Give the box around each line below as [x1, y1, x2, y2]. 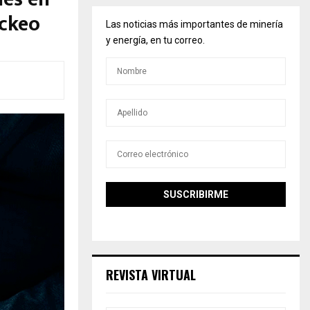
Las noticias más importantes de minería [106, 19, 283, 30]
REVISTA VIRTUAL [106, 266, 196, 284]
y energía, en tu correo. [106, 35, 205, 46]
